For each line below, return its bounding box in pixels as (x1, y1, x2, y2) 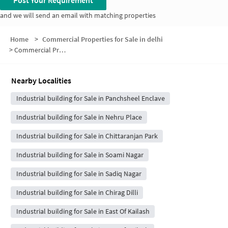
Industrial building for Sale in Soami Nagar (16, 150, 144, 159)
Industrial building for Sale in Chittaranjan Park (16, 131, 158, 140)
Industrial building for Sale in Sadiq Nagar (16, 168, 141, 178)
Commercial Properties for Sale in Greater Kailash (14, 45, 59, 54)
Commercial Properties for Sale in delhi (42, 34, 163, 44)
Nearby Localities (11, 75, 71, 85)
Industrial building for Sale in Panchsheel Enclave (16, 93, 165, 103)
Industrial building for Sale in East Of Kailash (16, 206, 150, 216)
